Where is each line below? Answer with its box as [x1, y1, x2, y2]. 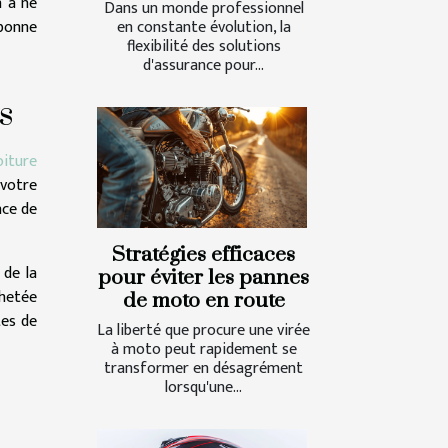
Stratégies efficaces [112, 241, 295, 268]
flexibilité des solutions [126, 33, 281, 61]
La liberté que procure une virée [97, 316, 310, 344]
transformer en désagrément [104, 354, 303, 382]
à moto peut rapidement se [110, 335, 297, 363]
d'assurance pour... [143, 52, 264, 80]
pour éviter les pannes [98, 264, 309, 291]
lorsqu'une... [165, 373, 242, 401]
